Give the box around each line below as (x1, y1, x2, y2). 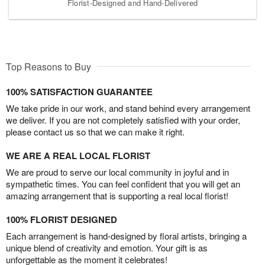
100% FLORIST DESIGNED (6, 212, 117, 226)
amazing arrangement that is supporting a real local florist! (6, 189, 228, 202)
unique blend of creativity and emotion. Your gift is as (6, 241, 208, 254)
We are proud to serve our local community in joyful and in (6, 165, 229, 178)
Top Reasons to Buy (6, 59, 91, 73)
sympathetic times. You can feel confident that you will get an (6, 177, 240, 190)
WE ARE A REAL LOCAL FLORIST (6, 148, 150, 162)
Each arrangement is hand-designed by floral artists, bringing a (6, 229, 247, 242)
